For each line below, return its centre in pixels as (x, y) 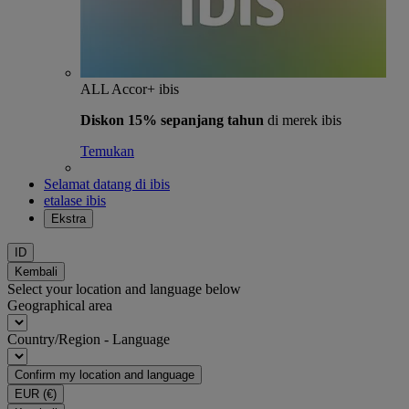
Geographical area (60, 305)
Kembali (36, 272)
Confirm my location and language (105, 375)
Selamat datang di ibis (107, 184)
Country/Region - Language (89, 339)
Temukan (107, 151)
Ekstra (68, 219)
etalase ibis (75, 200)
